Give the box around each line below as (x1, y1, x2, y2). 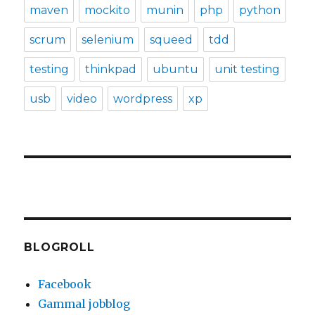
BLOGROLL (24, 240, 95, 255)
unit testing (214, 63, 281, 77)
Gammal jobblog (38, 297, 131, 311)
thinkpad (85, 63, 137, 77)
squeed (150, 33, 193, 47)
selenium (82, 33, 134, 47)
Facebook (38, 277, 92, 292)
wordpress (113, 92, 173, 106)
